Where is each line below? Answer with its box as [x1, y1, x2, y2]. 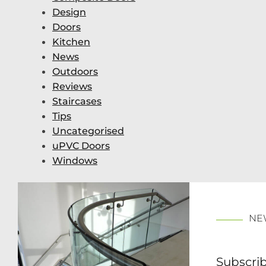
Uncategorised [52, 125, 124, 137]
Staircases [52, 96, 102, 107]
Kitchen [52, 36, 90, 48]
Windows [52, 155, 97, 167]
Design [52, 7, 86, 18]
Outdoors [52, 66, 98, 78]
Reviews [52, 81, 92, 93]
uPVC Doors [52, 140, 110, 152]
